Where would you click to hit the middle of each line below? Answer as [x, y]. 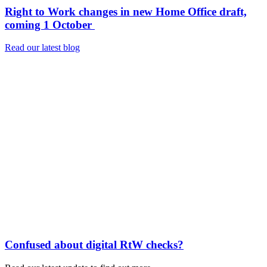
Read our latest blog [42, 48]
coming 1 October [50, 24]
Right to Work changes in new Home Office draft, [126, 11]
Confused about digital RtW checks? [94, 245]
